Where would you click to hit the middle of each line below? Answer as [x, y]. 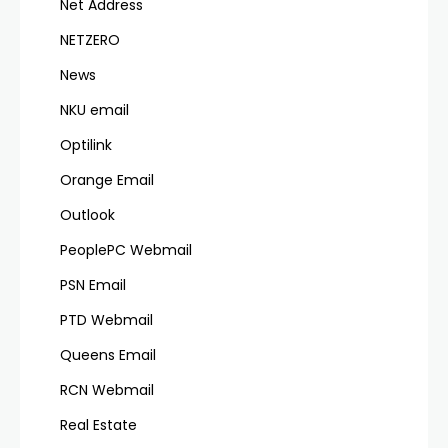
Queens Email [108, 355]
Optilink [86, 145]
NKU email [94, 110]
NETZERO [90, 40]
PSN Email [93, 285]
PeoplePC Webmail [126, 250]
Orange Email [107, 180]
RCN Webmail [107, 390]
